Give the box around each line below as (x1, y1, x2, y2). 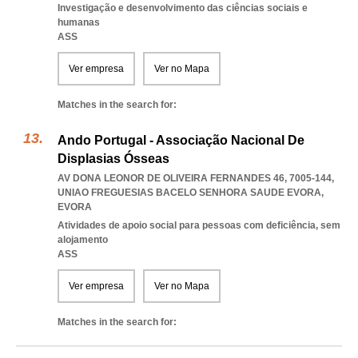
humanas (58, 17, 100, 28)
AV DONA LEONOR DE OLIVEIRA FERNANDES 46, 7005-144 (58, 173, 332, 184)
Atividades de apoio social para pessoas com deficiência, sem (58, 220, 340, 231)
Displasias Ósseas (58, 152, 169, 165)
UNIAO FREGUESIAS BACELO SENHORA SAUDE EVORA (58, 187, 321, 198)
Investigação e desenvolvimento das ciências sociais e (58, 2, 308, 14)
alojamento (58, 234, 108, 245)
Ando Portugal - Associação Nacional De (58, 133, 304, 147)
